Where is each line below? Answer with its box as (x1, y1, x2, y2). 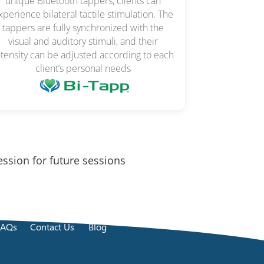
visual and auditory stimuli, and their (8, 35, 159, 48)
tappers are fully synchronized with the (2, 21, 164, 35)
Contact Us (29, 220, 74, 233)
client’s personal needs (35, 62, 131, 75)
